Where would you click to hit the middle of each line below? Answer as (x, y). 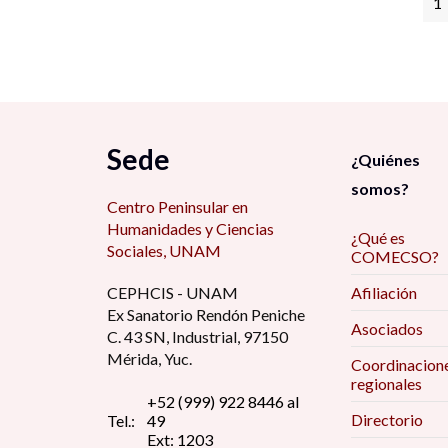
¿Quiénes (385, 159)
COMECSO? (394, 256)
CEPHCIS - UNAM (172, 292)
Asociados (386, 328)
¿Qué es (377, 237)
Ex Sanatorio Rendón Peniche (206, 314)
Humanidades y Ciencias (190, 228)
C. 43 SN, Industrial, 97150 (197, 336)
